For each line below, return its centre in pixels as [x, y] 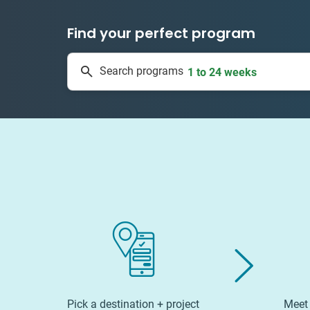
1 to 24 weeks [222, 71]
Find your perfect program [161, 33]
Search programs [142, 71]
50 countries [222, 49]
